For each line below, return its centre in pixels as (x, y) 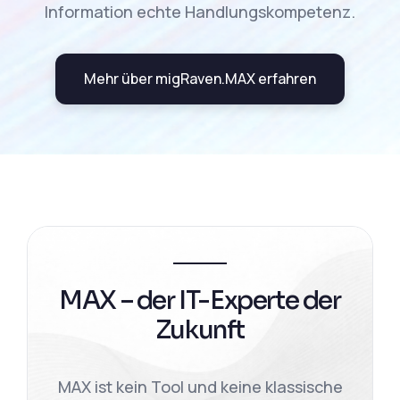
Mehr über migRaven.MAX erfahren (200, 79)
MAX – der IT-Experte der (200, 300)
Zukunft (200, 330)
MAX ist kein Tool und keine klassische (200, 387)
